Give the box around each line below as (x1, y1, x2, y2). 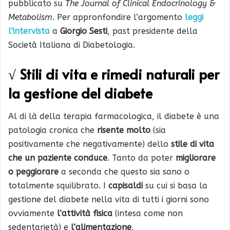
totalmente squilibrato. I (8, 181, 108, 191)
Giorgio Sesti (60, 26, 107, 36)
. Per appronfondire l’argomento (52, 12, 185, 22)
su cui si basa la (143, 181, 207, 191)
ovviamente (8, 208, 57, 219)
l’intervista (8, 26, 50, 36)
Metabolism (8, 12, 52, 22)
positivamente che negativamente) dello (8, 139, 171, 149)
